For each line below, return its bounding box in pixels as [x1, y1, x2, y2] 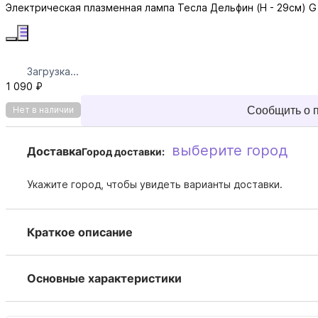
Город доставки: [82, 146, 165, 158]
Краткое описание [27, 225, 133, 240]
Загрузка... [27, 65, 79, 78]
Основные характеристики [27, 271, 182, 286]
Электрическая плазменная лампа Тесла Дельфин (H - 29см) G [6, 1, 317, 14]
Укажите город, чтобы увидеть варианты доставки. [27, 178, 283, 191]
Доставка [27, 144, 82, 159]
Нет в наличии [13, 104, 74, 116]
